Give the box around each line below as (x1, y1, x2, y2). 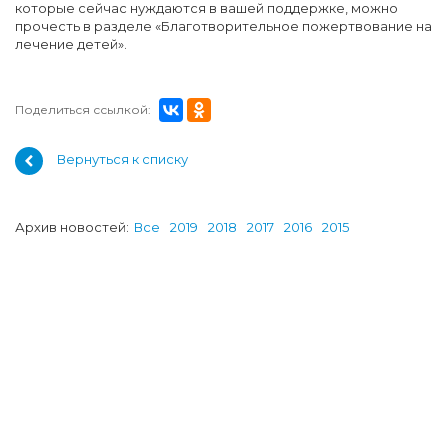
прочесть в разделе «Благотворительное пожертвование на (15, 18, 432, 34)
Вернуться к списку (57, 151, 188, 168)
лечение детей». (15, 36, 127, 52)
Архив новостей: (15, 219, 129, 235)
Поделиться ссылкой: (15, 102, 151, 117)
